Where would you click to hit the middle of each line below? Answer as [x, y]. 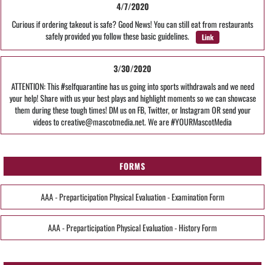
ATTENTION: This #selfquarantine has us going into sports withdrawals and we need [132, 86]
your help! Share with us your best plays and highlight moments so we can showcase [132, 98]
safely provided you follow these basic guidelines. [119, 36]
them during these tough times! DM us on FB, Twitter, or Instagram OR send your [132, 110]
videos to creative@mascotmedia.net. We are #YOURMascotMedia [132, 122]
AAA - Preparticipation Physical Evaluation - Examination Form [132, 196]
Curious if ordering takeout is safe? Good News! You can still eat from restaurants [132, 24]
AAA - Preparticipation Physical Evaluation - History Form [132, 227]
